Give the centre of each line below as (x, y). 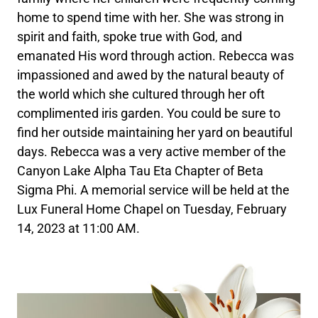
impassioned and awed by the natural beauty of (151, 75)
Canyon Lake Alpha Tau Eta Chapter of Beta (141, 170)
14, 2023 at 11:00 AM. (79, 228)
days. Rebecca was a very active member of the (152, 151)
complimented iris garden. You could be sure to (149, 113)
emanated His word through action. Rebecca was (156, 55)
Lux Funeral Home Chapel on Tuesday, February (152, 209)
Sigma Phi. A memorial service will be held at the (154, 190)
